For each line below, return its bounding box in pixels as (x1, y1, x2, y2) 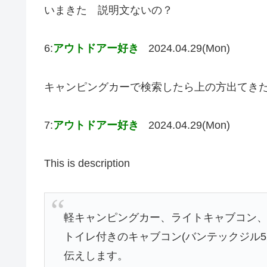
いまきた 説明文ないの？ (44, 4, 173, 16)
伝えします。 (64, 250, 129, 262)
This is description (44, 157, 130, 170)
